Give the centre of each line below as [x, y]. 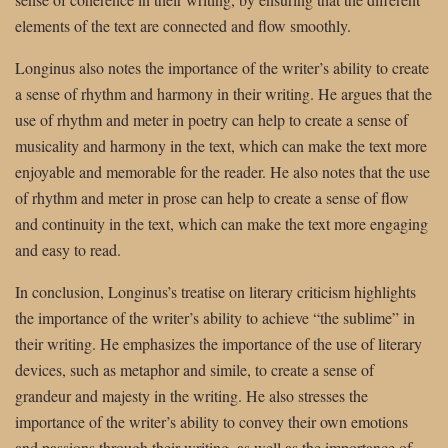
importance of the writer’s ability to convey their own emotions [211, 421]
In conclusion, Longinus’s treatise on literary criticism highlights [215, 291]
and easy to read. [68, 249]
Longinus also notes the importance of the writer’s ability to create [222, 67]
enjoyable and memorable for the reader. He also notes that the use [222, 171]
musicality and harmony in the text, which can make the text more [221, 145]
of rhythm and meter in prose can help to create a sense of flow [212, 197]
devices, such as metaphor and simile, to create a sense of [194, 369]
